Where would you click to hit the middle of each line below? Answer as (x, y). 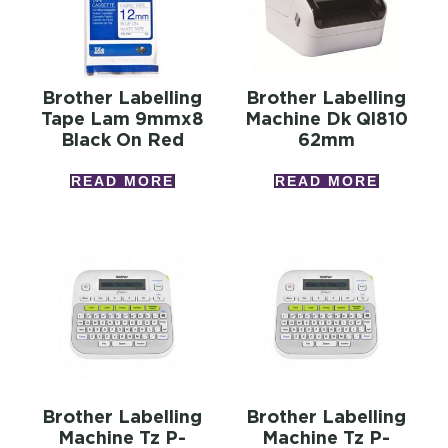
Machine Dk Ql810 (326, 119)
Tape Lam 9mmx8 (122, 119)
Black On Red (122, 140)
